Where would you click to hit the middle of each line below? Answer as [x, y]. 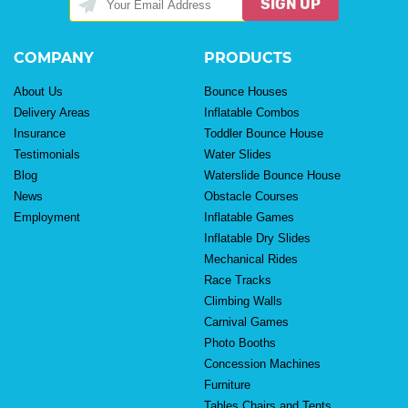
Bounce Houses [246, 91]
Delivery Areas [52, 112]
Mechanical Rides [251, 259]
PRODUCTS [248, 57]
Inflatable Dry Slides [257, 238]
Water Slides [238, 154]
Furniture [227, 384]
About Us [38, 91]
